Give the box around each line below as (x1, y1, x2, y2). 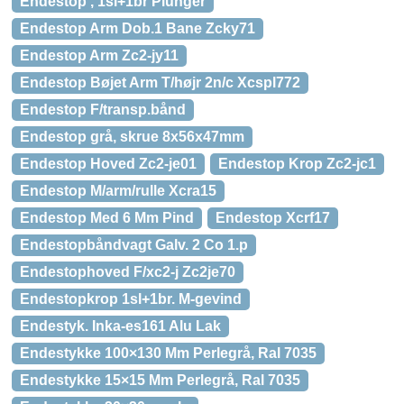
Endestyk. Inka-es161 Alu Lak (20, 318, 221, 334)
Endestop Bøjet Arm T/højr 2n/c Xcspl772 (20, 75, 300, 90)
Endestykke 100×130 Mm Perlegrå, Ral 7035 (20, 345, 317, 361)
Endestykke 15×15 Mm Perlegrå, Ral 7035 (20, 372, 300, 388)
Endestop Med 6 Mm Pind (20, 210, 194, 225)
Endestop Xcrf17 (216, 210, 330, 225)
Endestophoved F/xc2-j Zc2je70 (20, 264, 235, 280)
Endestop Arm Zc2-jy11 (20, 48, 179, 63)
